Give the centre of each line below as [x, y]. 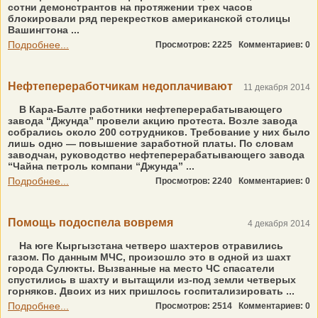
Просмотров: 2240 [197, 181]
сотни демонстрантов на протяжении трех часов [130, 7]
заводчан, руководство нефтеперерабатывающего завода [156, 155]
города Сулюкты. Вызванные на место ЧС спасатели [141, 268]
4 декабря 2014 [279, 224]
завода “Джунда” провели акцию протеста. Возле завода [153, 121]
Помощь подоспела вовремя [91, 223]
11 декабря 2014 [277, 87]
